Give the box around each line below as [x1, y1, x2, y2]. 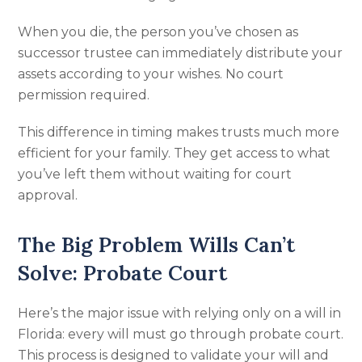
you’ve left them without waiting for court [18, 166, 293, 182]
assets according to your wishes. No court [18, 66, 284, 82]
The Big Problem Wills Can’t [18, 231, 296, 258]
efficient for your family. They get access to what [18, 145, 331, 161]
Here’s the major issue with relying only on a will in [18, 305, 342, 321]
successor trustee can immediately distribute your [18, 45, 343, 61]
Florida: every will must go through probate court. [18, 326, 344, 342]
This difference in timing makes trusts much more [18, 124, 340, 140]
